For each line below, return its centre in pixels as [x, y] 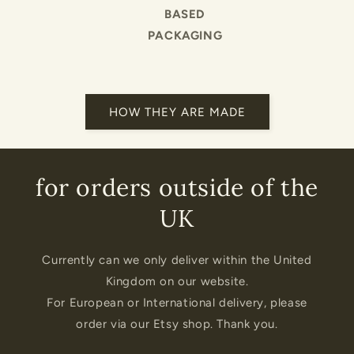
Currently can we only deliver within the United [177, 260]
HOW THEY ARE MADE [177, 112]
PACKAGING [185, 36]
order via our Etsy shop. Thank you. [177, 324]
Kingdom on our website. [177, 282]
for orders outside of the [177, 188]
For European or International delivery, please [177, 303]
